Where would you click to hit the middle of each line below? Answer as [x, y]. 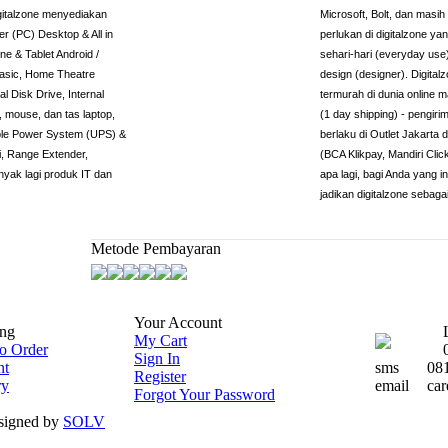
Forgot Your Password [204, 394]
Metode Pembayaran [156, 248]
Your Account [178, 322]
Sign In [157, 358]
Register [160, 376]
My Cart [160, 340]
